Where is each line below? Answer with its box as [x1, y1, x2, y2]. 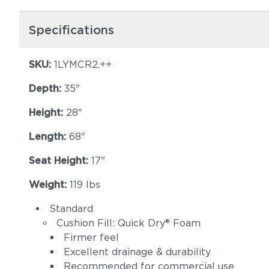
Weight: [29, 179, 70, 190]
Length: [29, 131, 69, 142]
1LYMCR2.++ [54, 59, 112, 70]
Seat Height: [29, 155, 91, 166]
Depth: [29, 83, 64, 94]
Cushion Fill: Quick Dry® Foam [56, 217, 201, 229]
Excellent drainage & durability [64, 246, 211, 258]
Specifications [29, 23, 114, 37]
